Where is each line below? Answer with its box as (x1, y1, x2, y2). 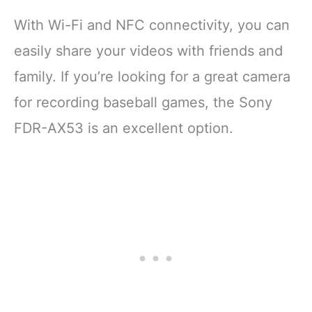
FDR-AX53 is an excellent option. (14, 119, 233, 136)
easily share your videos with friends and (14, 42, 283, 59)
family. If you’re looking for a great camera (14, 68, 290, 85)
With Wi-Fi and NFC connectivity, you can (14, 16, 290, 33)
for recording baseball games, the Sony (14, 93, 272, 111)
